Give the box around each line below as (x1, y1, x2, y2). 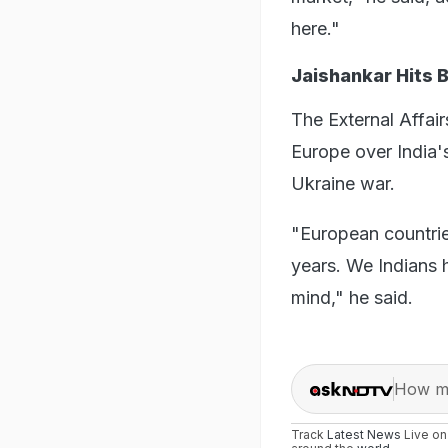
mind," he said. (291, 286, 413, 308)
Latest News (327, 426, 401, 442)
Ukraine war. (291, 172, 395, 194)
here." (291, 17, 340, 39)
